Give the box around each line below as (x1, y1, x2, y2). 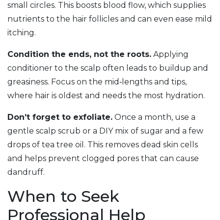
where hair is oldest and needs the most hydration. (7, 91, 205, 100)
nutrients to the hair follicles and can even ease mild (7, 14, 212, 24)
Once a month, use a (112, 112, 195, 122)
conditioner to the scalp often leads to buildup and (7, 63, 208, 73)
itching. (7, 28, 36, 37)
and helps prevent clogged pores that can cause (7, 154, 199, 163)
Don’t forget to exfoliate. (7, 112, 112, 122)
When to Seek (7, 187, 119, 206)
